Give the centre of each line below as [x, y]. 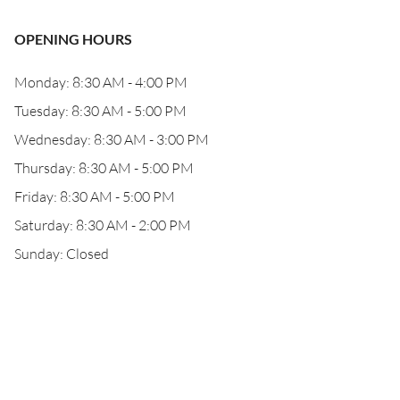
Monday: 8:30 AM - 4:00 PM [101, 82]
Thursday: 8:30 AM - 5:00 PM [104, 168]
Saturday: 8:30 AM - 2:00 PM [103, 225]
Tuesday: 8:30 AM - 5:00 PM [100, 111]
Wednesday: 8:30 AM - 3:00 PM [112, 139]
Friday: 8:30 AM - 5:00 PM [95, 196]
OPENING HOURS [73, 39]
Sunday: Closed [62, 254]
